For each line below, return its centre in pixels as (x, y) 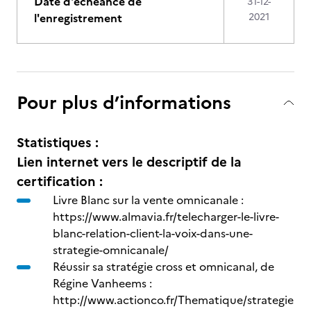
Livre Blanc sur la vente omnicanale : (148, 200)
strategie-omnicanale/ (111, 250)
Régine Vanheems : (102, 283)
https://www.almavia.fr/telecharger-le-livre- (166, 217)
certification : (60, 182)
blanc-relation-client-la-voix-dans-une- (153, 233)
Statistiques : (58, 143)
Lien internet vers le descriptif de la (129, 162)
